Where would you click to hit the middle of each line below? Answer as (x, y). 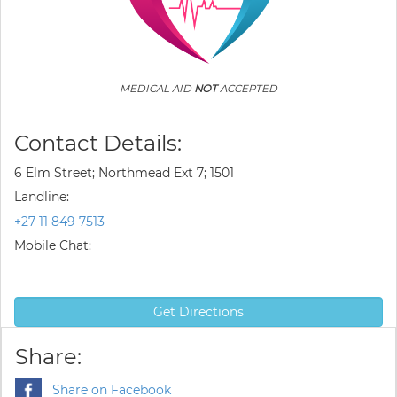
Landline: (42, 197)
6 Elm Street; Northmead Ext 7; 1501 (124, 173)
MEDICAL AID (157, 89)
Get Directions (198, 312)
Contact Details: (98, 143)
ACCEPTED (247, 89)
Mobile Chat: (53, 245)
